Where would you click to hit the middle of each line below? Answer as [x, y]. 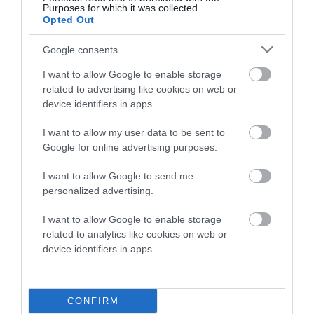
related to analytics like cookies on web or [135, 234]
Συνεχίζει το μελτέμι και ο [196, 270]
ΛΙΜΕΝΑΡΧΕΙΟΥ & [175, 239]
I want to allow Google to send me [118, 176]
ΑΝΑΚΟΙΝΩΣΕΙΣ [169, 224]
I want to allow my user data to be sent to [134, 132]
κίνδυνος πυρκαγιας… [187, 286]
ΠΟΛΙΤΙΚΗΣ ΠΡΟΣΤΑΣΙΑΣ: [199, 255]
